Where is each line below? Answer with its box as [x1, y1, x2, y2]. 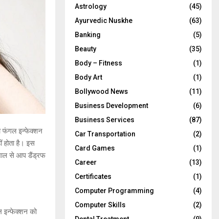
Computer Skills [75, 201, 126, 209]
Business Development [75, 102, 148, 109]
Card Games [75, 144, 115, 152]
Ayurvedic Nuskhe [75, 17, 132, 24]
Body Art [75, 73, 102, 81]
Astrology [75, 2, 107, 10]
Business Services [75, 116, 134, 124]
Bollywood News [75, 88, 128, 95]
